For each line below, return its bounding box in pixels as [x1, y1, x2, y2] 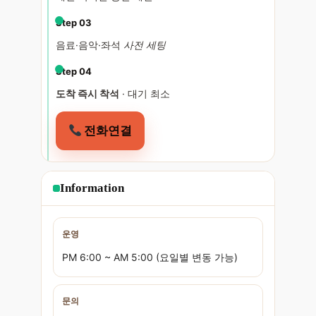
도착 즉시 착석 [55, 87, 119, 100]
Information [59, 181, 124, 195]
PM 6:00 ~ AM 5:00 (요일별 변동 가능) [61, 251, 238, 264]
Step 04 [55, 66, 92, 78]
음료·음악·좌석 [55, 39, 123, 51]
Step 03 [55, 17, 92, 29]
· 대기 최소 [119, 87, 170, 100]
